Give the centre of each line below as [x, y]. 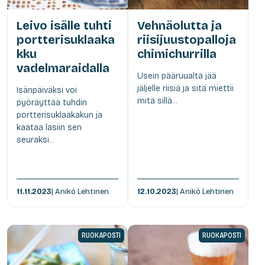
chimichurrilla [177, 54]
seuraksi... [35, 140]
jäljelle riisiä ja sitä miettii [185, 88]
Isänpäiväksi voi [47, 90]
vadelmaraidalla [63, 68]
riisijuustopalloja [187, 39]
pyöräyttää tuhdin [52, 102]
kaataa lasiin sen [49, 127]
